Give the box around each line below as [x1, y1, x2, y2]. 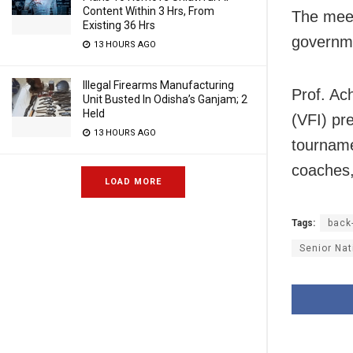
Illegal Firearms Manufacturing [83, 79, 234, 91]
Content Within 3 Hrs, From [83, 5, 214, 17]
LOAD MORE [105, 176, 162, 187]
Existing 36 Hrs [83, 19, 155, 32]
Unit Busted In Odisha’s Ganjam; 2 [83, 93, 247, 106]
